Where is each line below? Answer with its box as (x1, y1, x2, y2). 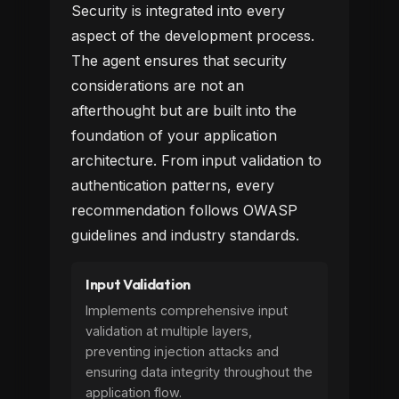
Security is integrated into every (71, 2, 285, 20)
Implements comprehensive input (85, 303, 288, 318)
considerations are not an (71, 77, 244, 94)
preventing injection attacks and (85, 344, 279, 359)
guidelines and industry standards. (71, 226, 299, 244)
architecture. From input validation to (71, 151, 322, 169)
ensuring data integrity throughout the (85, 364, 313, 379)
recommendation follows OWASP (71, 201, 297, 219)
